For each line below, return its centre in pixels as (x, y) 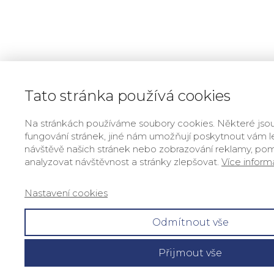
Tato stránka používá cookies (128, 96)
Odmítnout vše (190, 222)
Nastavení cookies (66, 193)
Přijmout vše (190, 253)
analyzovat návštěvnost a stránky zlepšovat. (123, 162)
